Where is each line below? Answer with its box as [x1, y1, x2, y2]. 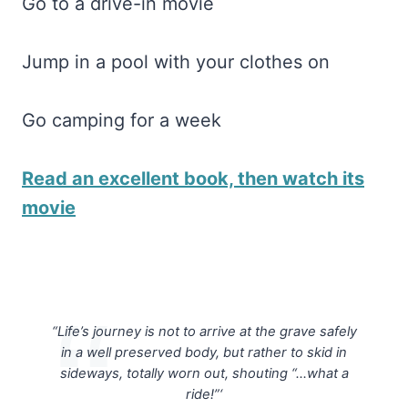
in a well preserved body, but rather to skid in [61, 343, 347, 361]
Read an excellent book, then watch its [22, 168, 364, 190]
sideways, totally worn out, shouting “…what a [59, 364, 349, 382]
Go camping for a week [22, 109, 221, 132]
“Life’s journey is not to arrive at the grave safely [51, 322, 357, 340]
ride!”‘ [186, 385, 222, 403]
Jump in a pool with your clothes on [22, 51, 330, 74]
